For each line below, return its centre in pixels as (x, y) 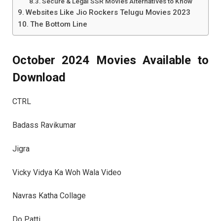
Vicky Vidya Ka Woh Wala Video (67, 172)
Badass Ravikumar (44, 125)
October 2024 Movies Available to (110, 60)
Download (39, 77)
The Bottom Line (59, 24)
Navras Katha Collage (49, 196)
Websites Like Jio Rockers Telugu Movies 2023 (108, 13)
